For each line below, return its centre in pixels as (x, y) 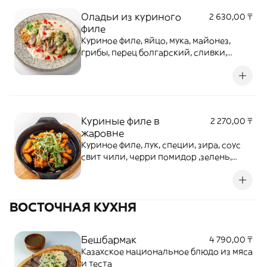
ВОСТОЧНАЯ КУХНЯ (73, 207)
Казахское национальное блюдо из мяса (167, 252)
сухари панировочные (129, 169)
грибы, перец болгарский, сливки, (154, 52)
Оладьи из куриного (131, 17)
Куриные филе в (120, 121)
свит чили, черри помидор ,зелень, (156, 157)
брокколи (102, 64)
